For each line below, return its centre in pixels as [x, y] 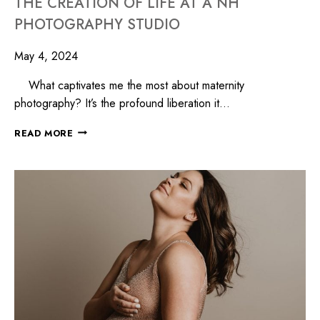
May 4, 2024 [46, 56]
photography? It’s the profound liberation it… [122, 103]
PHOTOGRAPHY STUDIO [97, 24]
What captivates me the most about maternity [129, 85]
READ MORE [44, 133]
